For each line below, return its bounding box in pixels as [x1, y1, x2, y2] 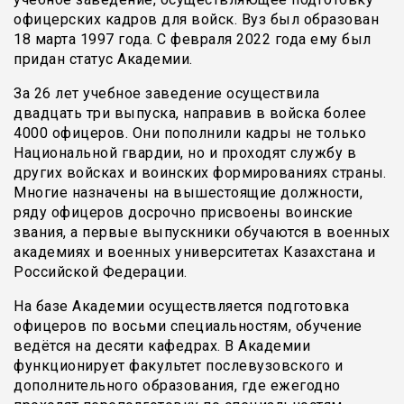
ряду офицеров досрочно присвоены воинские [14, 204, 353, 222]
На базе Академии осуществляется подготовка [14, 298, 349, 316]
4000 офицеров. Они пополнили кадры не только [14, 124, 366, 142]
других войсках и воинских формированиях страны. [14, 164, 387, 182]
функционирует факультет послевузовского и [14, 357, 344, 375]
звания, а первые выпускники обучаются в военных [14, 224, 390, 242]
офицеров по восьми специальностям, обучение [14, 317, 363, 335]
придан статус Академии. [14, 50, 193, 69]
